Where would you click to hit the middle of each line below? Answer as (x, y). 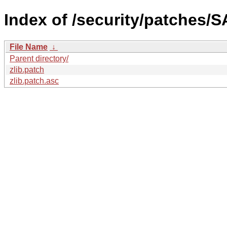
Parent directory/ (39, 58)
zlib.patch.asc (34, 81)
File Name (29, 47)
